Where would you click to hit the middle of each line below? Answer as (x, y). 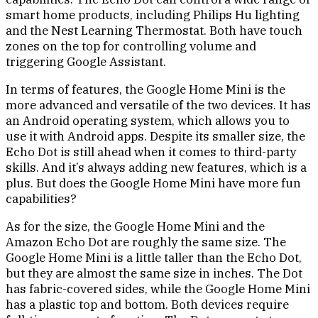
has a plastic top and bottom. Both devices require (147, 305)
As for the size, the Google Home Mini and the (135, 227)
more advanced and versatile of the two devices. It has (158, 105)
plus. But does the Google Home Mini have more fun (153, 183)
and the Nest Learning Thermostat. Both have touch (154, 31)
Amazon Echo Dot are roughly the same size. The (146, 242)
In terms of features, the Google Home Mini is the (146, 90)
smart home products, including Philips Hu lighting (153, 15)
